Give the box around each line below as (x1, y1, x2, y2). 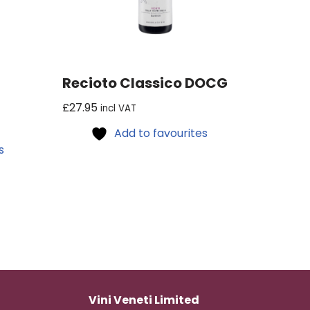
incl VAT (100, 101, 137, 115)
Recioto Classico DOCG (62, 73, 228, 93)
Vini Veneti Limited (89, 292, 200, 309)
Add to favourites (114, 125, 208, 141)
